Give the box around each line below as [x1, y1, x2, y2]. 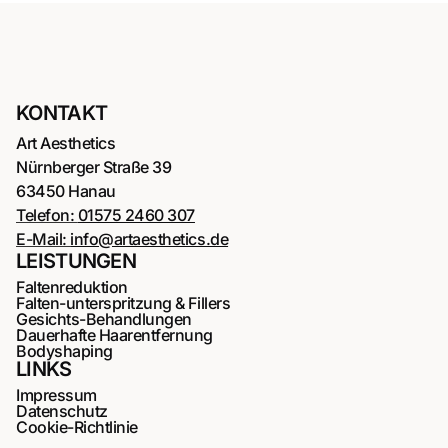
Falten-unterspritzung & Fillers [16, 293, 231, 314]
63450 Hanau [16, 181, 116, 202]
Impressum [16, 385, 97, 406]
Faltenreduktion [16, 277, 128, 298]
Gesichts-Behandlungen [16, 309, 192, 330]
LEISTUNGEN [16, 249, 136, 274]
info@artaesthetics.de [70, 229, 229, 250]
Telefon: [16, 205, 78, 226]
